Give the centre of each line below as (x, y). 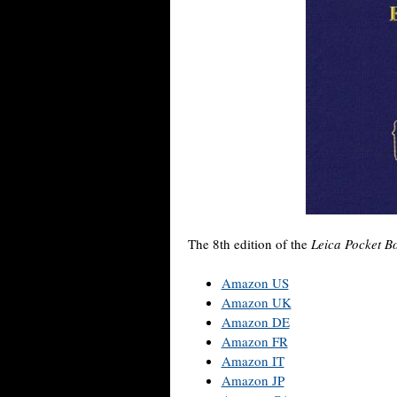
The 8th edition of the (249, 244)
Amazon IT (253, 361)
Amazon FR (254, 341)
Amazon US (255, 283)
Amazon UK (256, 302)
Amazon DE (255, 322)
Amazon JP (253, 380)
